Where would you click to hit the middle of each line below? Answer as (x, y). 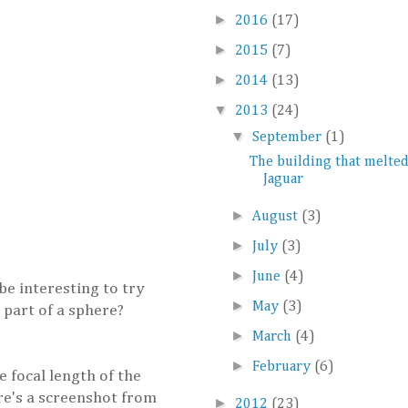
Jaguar (283, 180)
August (277, 217)
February (284, 367)
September (289, 138)
